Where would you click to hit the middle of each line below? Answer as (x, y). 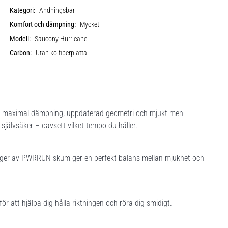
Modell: (20, 39)
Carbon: (21, 53)
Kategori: (23, 10)
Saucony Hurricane (61, 39)
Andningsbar (57, 10)
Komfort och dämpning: (43, 24)
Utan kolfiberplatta (62, 53)
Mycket (90, 24)
